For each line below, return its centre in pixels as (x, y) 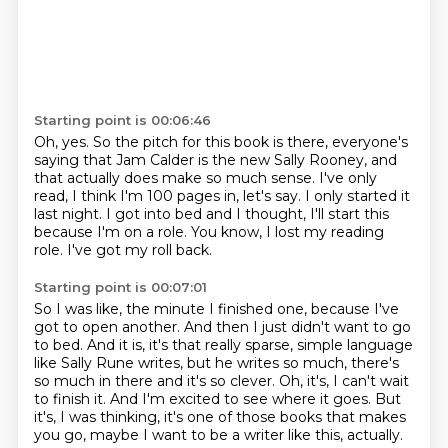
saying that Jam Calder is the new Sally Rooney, (202, 160)
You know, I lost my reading (287, 232)
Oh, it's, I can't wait (343, 381)
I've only (347, 178)
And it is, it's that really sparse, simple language (249, 345)
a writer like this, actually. (317, 435)
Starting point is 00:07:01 (120, 287)
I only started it (357, 196)
